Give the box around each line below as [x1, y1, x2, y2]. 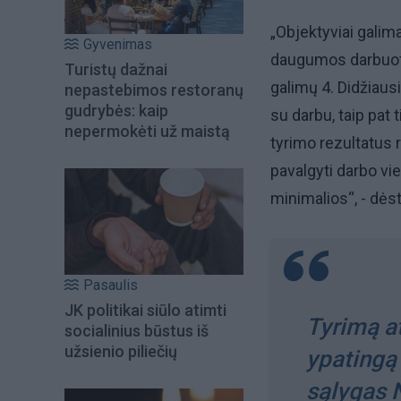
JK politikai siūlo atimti [64, 300, 226, 320]
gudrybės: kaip [64, 101, 168, 121]
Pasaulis [83, 276, 138, 294]
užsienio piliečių [64, 341, 177, 361]
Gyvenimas [83, 36, 152, 54]
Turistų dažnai [64, 60, 167, 80]
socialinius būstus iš [64, 320, 209, 340]
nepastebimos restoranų [64, 81, 243, 100]
